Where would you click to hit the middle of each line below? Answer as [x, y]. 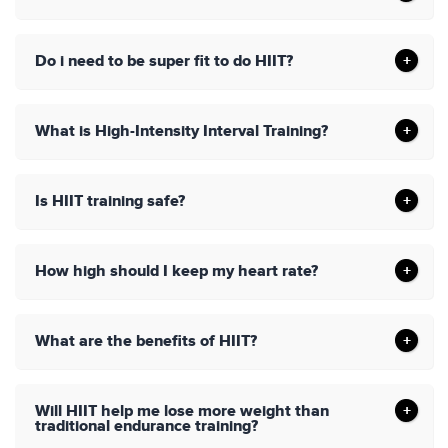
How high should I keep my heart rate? [176, 271]
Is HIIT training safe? [110, 201]
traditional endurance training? [146, 426]
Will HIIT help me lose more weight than [182, 411]
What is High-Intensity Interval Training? [181, 131]
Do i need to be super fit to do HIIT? [164, 61]
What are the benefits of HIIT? [146, 341]
